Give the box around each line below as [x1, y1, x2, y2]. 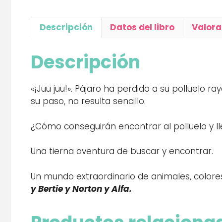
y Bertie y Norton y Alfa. [31, 182, 132, 195]
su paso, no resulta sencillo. [31, 95, 146, 108]
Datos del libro [110, 21, 174, 34]
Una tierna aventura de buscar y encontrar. [31, 145, 213, 158]
